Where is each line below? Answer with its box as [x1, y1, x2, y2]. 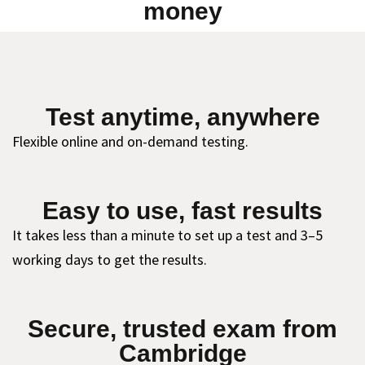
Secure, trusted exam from [28, 315, 337, 342]
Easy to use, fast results [42, 197, 323, 224]
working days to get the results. [12, 250, 207, 269]
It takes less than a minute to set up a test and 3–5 [12, 226, 323, 244]
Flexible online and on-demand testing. [12, 132, 248, 151]
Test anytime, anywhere [45, 103, 320, 130]
